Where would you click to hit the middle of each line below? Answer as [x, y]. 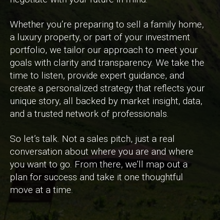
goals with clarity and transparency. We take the [107, 62]
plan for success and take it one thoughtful [96, 177]
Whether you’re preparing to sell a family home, [107, 24]
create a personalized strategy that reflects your [107, 88]
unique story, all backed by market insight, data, [106, 101]
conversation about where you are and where [102, 151]
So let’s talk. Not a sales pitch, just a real [92, 138]
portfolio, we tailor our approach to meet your [104, 50]
